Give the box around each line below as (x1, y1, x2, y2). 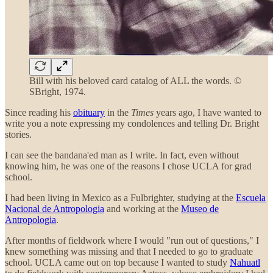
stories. (5, 129, 32, 140)
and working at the (104, 203, 181, 214)
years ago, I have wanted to (156, 107, 261, 118)
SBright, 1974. (29, 86, 86, 97)
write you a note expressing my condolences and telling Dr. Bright (5, 118, 259, 129)
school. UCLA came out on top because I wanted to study (5, 257, 230, 268)
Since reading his (5, 107, 73, 118)
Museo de (181, 203, 219, 214)
